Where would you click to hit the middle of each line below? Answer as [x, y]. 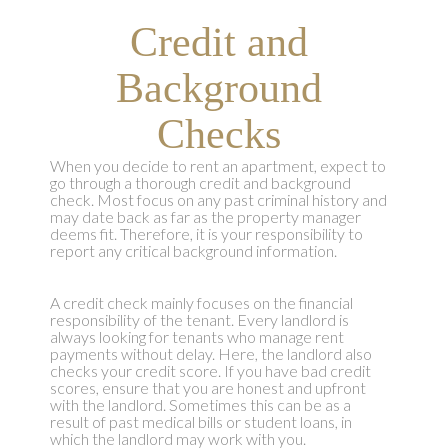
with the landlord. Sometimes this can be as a [200, 405]
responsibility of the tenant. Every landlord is [199, 320]
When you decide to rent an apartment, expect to [217, 166]
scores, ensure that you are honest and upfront [207, 388]
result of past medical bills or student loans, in [200, 422]
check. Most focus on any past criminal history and [218, 200]
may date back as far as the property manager [205, 217]
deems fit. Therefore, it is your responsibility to [206, 234]
